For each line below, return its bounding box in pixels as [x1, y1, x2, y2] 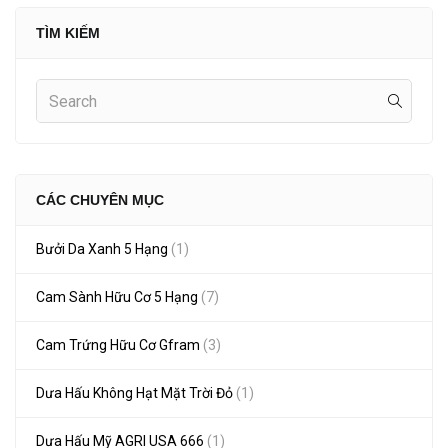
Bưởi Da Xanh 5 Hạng [36, 241, 168, 257]
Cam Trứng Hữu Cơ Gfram [36, 337, 200, 353]
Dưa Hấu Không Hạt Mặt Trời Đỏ [36, 385, 233, 401]
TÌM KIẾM [36, 25, 100, 41]
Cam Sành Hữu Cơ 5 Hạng [36, 289, 198, 305]
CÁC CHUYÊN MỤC [36, 192, 164, 208]
